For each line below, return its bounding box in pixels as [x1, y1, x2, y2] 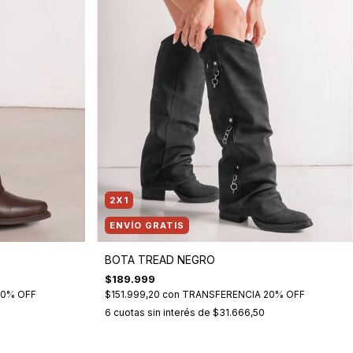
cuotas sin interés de [113, 306, 214, 318]
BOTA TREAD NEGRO [105, 252, 216, 266]
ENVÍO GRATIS [110, 219, 185, 231]
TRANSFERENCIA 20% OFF [182, 288, 306, 300]
